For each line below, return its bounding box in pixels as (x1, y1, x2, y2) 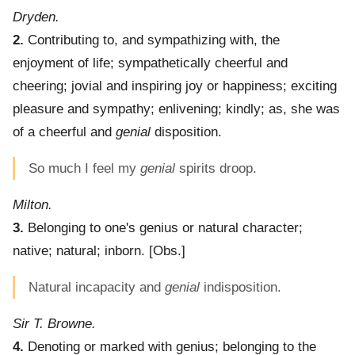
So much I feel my (29, 161, 140, 177)
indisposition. (200, 280, 281, 296)
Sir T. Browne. (13, 316, 96, 332)
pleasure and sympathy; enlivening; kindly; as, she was (13, 101, 340, 117)
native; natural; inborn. (13, 243, 145, 259)
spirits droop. (175, 161, 257, 177)
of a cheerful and (13, 124, 116, 140)
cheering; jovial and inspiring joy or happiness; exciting (13, 78, 337, 94)
